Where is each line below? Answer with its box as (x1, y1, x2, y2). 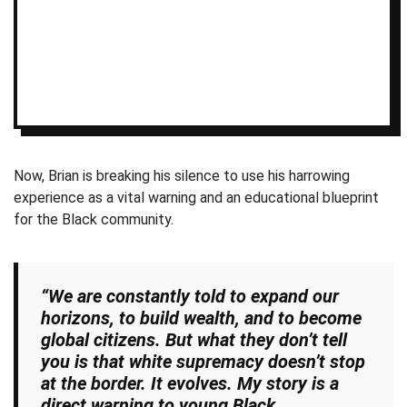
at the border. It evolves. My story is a (41, 372, 339, 395)
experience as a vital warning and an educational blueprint (14, 189, 379, 207)
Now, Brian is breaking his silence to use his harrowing (14, 167, 350, 185)
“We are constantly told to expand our (41, 285, 339, 308)
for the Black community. (14, 211, 174, 229)
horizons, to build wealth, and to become (41, 307, 362, 330)
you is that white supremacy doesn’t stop (41, 351, 365, 373)
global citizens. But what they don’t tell (41, 329, 347, 352)
